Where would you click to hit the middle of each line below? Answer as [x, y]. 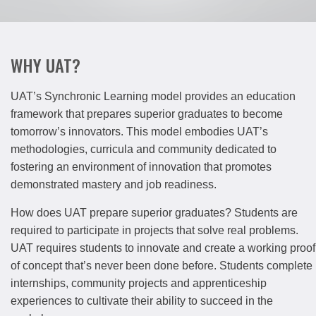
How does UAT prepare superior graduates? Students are [154, 213]
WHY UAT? [45, 65]
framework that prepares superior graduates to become [147, 114]
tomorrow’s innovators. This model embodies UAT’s [139, 132]
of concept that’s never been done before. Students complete [162, 266]
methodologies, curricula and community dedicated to [144, 150]
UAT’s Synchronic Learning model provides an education [153, 97]
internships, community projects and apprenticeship [139, 284]
